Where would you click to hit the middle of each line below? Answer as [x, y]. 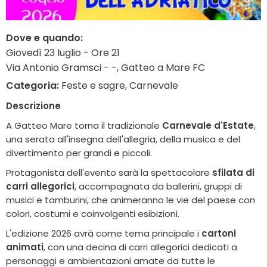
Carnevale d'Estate [208, 125]
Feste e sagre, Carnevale [119, 85]
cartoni [219, 233]
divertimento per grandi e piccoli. [79, 153]
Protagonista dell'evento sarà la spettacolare [109, 172]
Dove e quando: [44, 38]
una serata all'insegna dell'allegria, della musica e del [123, 139]
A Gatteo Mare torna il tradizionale [84, 125]
